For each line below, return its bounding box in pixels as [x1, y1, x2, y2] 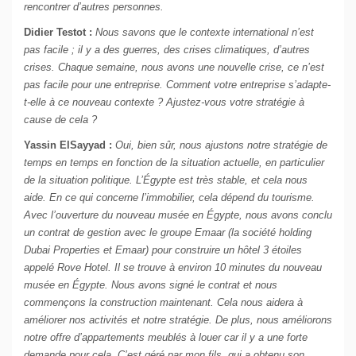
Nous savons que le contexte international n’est [95, 26, 314, 39]
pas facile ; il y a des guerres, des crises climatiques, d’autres [24, 44, 310, 56]
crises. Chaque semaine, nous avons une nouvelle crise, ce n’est [24, 61, 324, 74]
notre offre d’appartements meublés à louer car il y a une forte [24, 331, 308, 344]
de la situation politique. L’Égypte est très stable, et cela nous [24, 174, 308, 187]
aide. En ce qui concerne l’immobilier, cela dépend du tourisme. [24, 192, 315, 204]
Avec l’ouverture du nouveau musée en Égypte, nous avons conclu [24, 209, 332, 222]
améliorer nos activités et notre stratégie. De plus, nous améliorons [24, 314, 332, 327]
